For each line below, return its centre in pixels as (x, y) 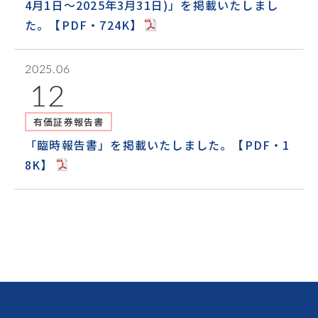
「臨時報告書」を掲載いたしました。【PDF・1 (158, 145)
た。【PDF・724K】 (84, 25)
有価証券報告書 (69, 122)
